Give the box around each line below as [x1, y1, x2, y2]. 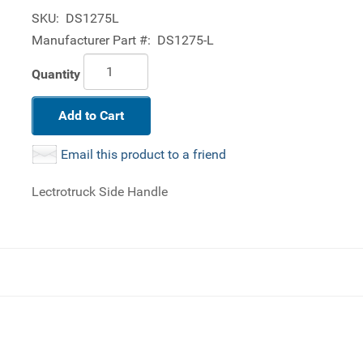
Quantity [32, 66, 80, 82]
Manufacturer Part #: [32, 32, 151, 48]
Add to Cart [58, 108, 124, 123]
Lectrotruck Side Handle [32, 184, 168, 199]
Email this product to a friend [61, 147, 226, 162]
